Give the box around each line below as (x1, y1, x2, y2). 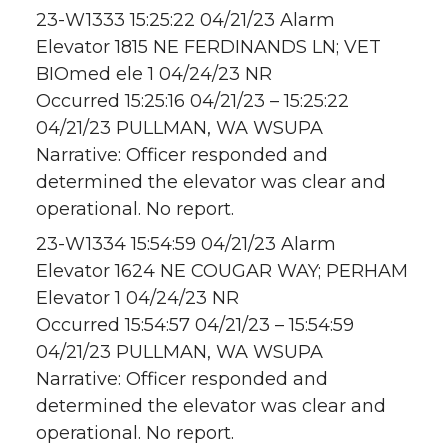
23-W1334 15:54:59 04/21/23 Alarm (36, 233, 336, 256)
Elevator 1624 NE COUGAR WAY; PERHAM (36, 260, 408, 283)
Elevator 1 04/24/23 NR (36, 287, 239, 310)
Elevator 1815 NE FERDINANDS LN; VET (36, 36, 381, 59)
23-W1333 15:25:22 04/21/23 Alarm (36, 9, 335, 32)
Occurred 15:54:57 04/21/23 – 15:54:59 (36, 314, 354, 337)
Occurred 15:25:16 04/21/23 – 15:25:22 (36, 90, 349, 113)
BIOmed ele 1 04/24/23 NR (36, 63, 272, 86)
